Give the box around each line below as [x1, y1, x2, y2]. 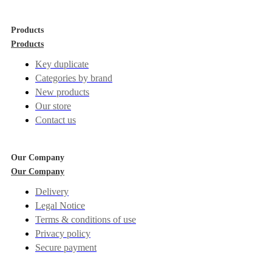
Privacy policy [35, 228, 90, 239]
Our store [35, 100, 71, 111]
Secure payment [35, 242, 97, 253]
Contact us [35, 114, 76, 125]
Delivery [35, 186, 69, 197]
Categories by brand [35, 72, 112, 83]
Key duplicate [35, 58, 89, 69]
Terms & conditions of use [35, 214, 136, 225]
